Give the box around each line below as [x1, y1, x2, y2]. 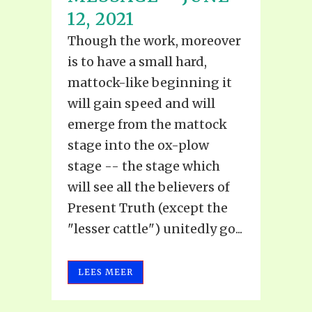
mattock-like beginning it [68, 75, 232, 91]
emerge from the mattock [68, 116, 227, 133]
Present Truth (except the [68, 200, 228, 217]
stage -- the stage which [68, 158, 220, 175]
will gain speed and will [68, 95, 215, 112]
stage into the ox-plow [68, 137, 209, 154]
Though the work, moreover [68, 33, 241, 49]
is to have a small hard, [68, 54, 207, 70]
